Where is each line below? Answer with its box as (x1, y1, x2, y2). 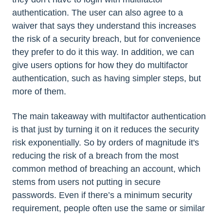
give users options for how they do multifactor (12, 60, 188, 71)
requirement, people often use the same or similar (12, 203, 205, 214)
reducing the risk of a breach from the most (12, 151, 179, 161)
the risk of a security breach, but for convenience (12, 34, 200, 44)
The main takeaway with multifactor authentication (12, 111, 206, 122)
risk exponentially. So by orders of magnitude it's (12, 138, 199, 148)
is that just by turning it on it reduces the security (12, 125, 199, 135)
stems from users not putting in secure (12, 177, 161, 187)
